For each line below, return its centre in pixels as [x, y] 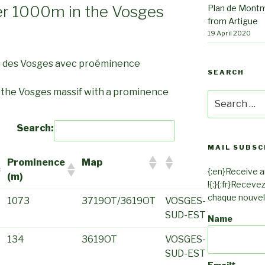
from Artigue [232, 21]
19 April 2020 [229, 33]
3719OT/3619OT [119, 201]
